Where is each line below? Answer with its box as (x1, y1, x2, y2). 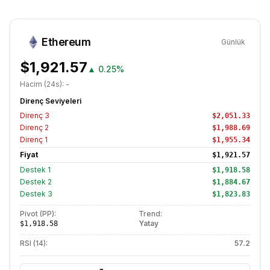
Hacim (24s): (20, 80, 66, 89)
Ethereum (42, 36, 91, 49)
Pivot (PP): (20, 209, 56, 219)
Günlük (221, 37, 245, 47)
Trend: (139, 209, 162, 219)
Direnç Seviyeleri (20, 96, 81, 106)
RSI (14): (20, 239, 48, 248)
